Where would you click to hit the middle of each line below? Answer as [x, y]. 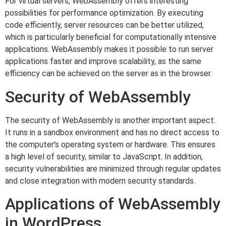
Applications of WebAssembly [113, 204]
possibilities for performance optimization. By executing [104, 13]
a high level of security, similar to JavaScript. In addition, [104, 156]
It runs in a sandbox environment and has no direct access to [112, 132]
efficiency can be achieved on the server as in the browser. [108, 74]
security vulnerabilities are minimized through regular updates [113, 168]
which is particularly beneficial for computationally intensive [111, 37]
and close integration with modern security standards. [100, 181]
